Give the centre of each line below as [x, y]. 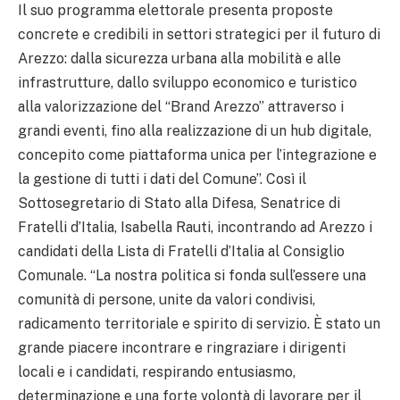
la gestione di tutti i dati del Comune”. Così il [162, 179]
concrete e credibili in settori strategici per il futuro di [199, 34]
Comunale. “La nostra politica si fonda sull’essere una [192, 275]
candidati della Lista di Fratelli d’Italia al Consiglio [181, 251]
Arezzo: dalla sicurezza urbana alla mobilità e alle [179, 58]
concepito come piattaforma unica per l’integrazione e [197, 154]
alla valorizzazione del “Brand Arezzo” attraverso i [181, 106]
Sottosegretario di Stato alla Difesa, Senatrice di [179, 203]
